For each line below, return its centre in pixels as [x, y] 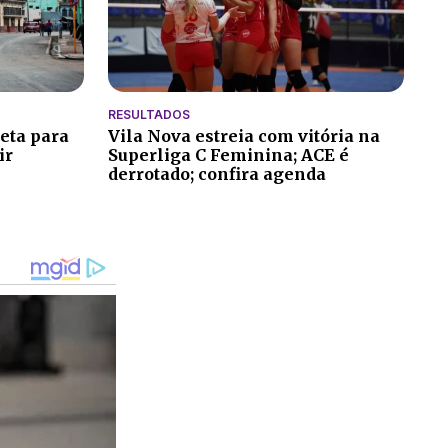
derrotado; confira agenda [217, 173]
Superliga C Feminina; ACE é [228, 154]
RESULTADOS [149, 114]
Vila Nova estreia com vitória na [244, 135]
